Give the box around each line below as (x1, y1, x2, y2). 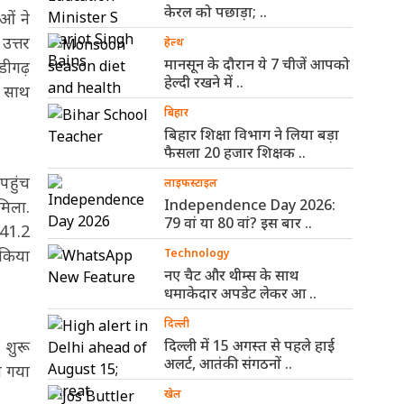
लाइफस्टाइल (164, 175, 217, 190)
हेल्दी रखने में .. (164, 72, 243, 92)
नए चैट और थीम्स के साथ (164, 265, 298, 285)
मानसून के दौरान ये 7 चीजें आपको (164, 54, 350, 74)
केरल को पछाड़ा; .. (164, 2, 267, 22)
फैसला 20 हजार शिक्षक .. (164, 142, 306, 162)
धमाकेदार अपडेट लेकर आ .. (164, 283, 317, 303)
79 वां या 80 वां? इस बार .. (164, 213, 312, 233)
